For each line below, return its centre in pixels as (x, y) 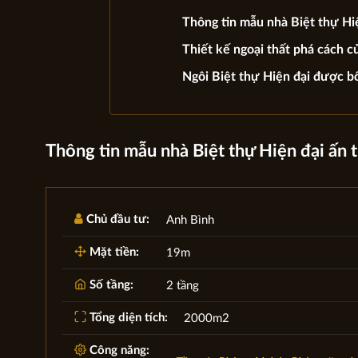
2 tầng (182, 285)
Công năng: (117, 350)
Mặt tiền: (112, 252)
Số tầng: (109, 284)
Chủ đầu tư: (116, 219)
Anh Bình (190, 220)
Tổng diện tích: (127, 317)
